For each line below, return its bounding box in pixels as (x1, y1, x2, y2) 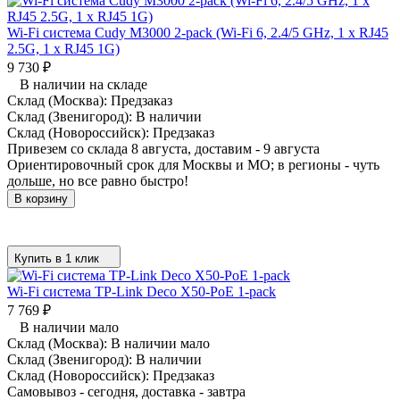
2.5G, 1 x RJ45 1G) (7, 40, 120, 56)
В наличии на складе (20, 76, 147, 92)
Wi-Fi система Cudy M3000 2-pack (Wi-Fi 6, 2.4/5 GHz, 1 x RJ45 (7, 24, 388, 40)
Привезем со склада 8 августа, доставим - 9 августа (7, 140, 320, 156)
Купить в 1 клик (14, 251, 99, 265)
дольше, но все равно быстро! (7, 172, 188, 188)
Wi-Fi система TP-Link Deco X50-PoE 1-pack (7, 283, 276, 299)
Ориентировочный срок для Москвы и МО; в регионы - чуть (7, 156, 379, 172)
